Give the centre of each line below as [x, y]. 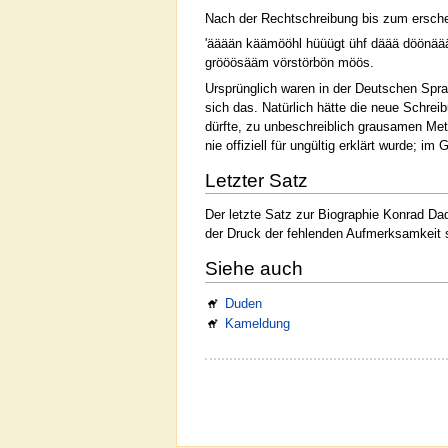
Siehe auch [254, 269]
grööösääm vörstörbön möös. [289, 63]
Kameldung [258, 324]
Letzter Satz [256, 180]
